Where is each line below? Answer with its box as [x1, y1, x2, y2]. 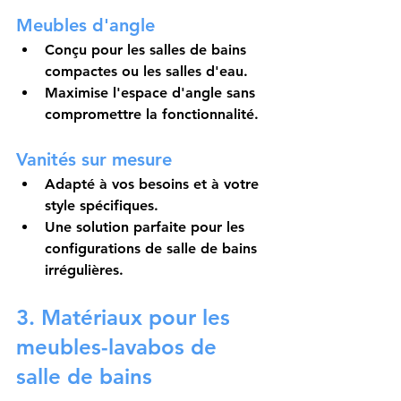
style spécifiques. [45, 197, 158, 215]
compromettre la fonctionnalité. [45, 106, 259, 124]
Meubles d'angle [16, 14, 155, 37]
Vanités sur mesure [16, 149, 172, 171]
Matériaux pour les [35, 304, 236, 331]
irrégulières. [45, 261, 124, 279]
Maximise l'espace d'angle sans [45, 84, 260, 102]
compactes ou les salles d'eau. [45, 63, 248, 81]
